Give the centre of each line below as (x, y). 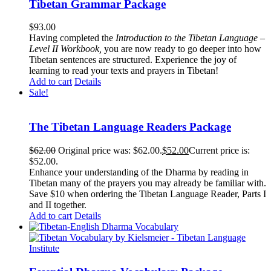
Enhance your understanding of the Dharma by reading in (139, 172)
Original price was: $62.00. (110, 150)
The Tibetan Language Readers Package (130, 127)
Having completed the (72, 38)
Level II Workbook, (67, 49)
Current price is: (219, 150)
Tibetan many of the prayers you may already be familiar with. (148, 183)
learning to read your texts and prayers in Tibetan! (124, 71)
